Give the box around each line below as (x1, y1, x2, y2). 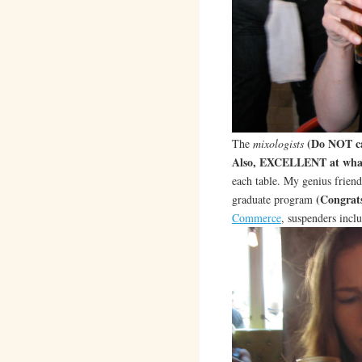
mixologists (252, 136, 307, 152)
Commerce (231, 210, 281, 226)
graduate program (231, 192, 316, 208)
